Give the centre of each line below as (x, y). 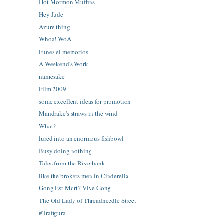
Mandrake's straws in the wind (79, 114)
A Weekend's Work (64, 64)
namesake (52, 76)
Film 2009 (53, 89)
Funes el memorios (64, 51)
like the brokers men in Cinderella (84, 175)
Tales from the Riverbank (72, 163)
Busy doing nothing (66, 151)
